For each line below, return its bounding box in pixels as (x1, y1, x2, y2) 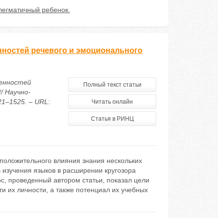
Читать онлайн (91, 98, 133, 105)
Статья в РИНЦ (91, 115, 134, 122)
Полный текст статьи (83, 81, 142, 88)
